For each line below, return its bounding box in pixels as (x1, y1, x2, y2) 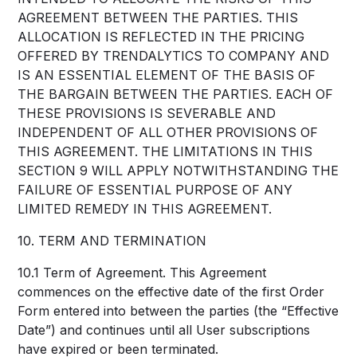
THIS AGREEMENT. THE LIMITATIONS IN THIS (18, 143, 313, 159)
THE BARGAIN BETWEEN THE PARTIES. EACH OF (18, 86, 334, 102)
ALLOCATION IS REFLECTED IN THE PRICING (18, 29, 305, 45)
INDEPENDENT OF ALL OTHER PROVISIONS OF (18, 124, 319, 140)
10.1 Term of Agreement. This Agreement (18, 265, 267, 280)
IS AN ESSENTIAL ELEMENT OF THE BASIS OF (18, 67, 316, 83)
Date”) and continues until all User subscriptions (18, 322, 311, 338)
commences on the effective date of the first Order (18, 284, 325, 300)
